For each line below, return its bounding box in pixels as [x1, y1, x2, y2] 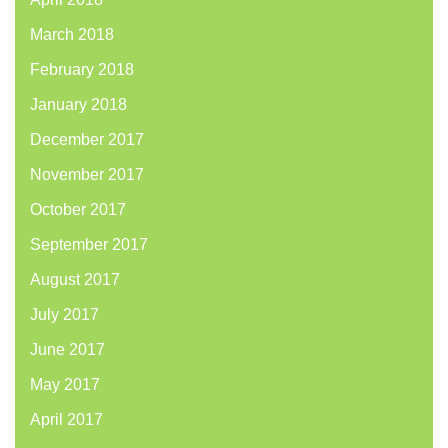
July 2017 [30, 306, 99, 324]
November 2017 [30, 166, 144, 184]
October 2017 [30, 201, 126, 219]
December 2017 [30, 131, 144, 149]
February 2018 [30, 61, 134, 79]
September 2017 [30, 236, 148, 254]
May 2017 [30, 376, 100, 394]
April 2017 [30, 411, 103, 429]
